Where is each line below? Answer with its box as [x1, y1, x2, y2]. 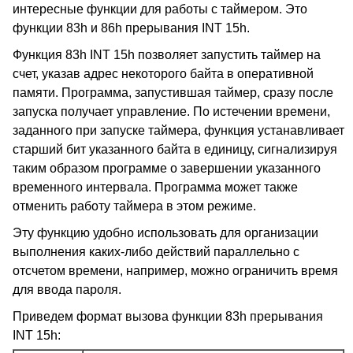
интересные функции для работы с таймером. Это [13, 2, 307, 16]
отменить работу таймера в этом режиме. [13, 199, 256, 213]
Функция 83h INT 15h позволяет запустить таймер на [13, 48, 321, 61]
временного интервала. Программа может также [13, 180, 298, 194]
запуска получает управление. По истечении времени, [13, 105, 330, 118]
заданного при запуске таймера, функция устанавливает [13, 124, 344, 137]
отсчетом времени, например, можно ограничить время [13, 264, 338, 277]
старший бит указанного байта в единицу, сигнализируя [13, 143, 337, 156]
